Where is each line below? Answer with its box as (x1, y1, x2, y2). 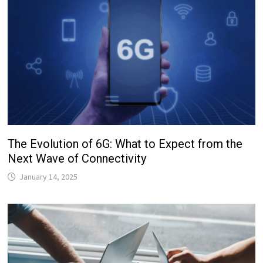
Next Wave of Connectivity (8, 151, 147, 166)
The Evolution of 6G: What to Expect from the (8, 136, 243, 151)
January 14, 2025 (19, 171, 78, 182)
